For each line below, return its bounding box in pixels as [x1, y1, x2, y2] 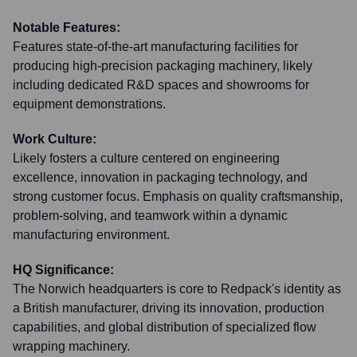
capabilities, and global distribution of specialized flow [13, 320, 316, 334]
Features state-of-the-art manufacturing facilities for [13, 40, 298, 53]
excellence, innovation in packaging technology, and [13, 171, 308, 184]
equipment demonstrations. [13, 97, 166, 111]
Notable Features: [13, 21, 120, 34]
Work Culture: [13, 132, 96, 146]
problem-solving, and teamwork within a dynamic [13, 209, 288, 222]
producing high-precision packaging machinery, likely [13, 59, 312, 73]
